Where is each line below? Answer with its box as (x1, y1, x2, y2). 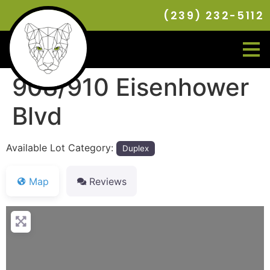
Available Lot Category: (6, 142, 116, 154)
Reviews (89, 175, 127, 187)
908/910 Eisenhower (12, 72, 249, 102)
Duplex (122, 143, 149, 153)
